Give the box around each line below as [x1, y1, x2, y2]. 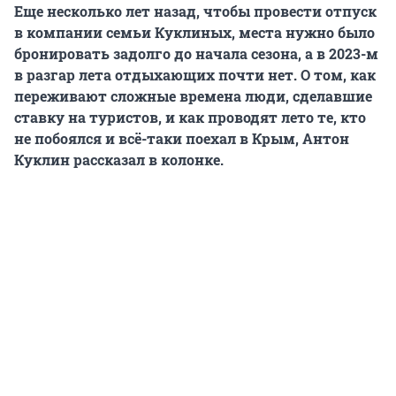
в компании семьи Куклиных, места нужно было [14, 23, 375, 42]
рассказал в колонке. [70, 150, 224, 170]
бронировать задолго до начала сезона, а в [14, 44, 329, 64]
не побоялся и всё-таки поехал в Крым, [14, 129, 302, 148]
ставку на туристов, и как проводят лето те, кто [14, 108, 366, 127]
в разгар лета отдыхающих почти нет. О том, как [14, 65, 376, 85]
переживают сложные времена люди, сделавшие [14, 87, 372, 106]
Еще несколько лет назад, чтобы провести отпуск [14, 2, 377, 21]
